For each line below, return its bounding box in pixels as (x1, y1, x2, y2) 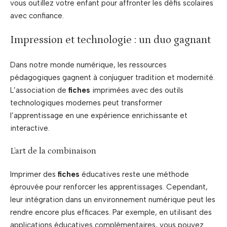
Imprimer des (10, 169, 58, 179)
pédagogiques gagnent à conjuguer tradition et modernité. (10, 72, 215, 82)
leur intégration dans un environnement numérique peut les (10, 195, 215, 204)
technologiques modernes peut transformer (10, 98, 162, 107)
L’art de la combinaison (10, 146, 96, 157)
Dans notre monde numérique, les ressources (10, 60, 167, 69)
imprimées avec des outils (90, 85, 183, 95)
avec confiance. (10, 11, 64, 20)
